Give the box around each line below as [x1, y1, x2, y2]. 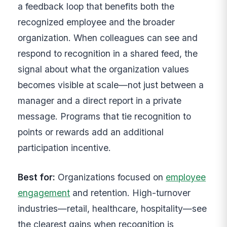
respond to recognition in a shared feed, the [18, 48, 198, 59]
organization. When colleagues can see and [18, 32, 198, 44]
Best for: [18, 171, 56, 182]
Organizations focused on [55, 171, 166, 182]
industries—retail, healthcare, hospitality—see [18, 203, 207, 214]
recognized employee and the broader [18, 17, 175, 28]
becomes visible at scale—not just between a [18, 80, 204, 91]
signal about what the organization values [18, 64, 190, 75]
